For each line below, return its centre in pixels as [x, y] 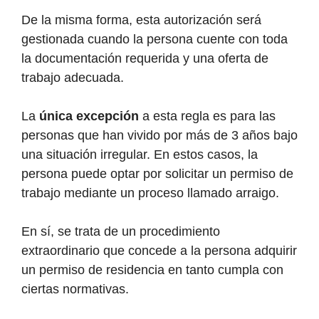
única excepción [89, 116]
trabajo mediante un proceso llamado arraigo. [150, 193]
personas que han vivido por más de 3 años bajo [159, 136]
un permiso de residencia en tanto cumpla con [152, 270]
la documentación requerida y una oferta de [145, 59]
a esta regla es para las [207, 116]
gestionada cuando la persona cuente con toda [155, 40]
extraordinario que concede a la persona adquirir [159, 251]
